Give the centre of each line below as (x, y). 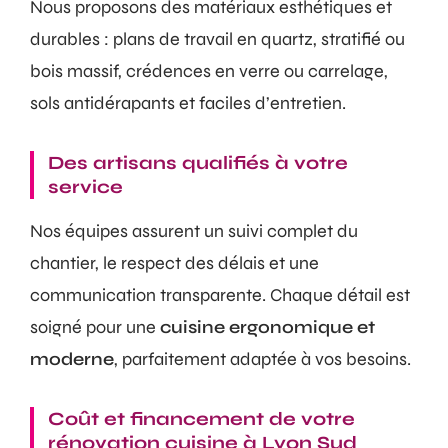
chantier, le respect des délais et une (174, 262)
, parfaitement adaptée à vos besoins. (262, 358)
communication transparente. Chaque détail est (220, 294)
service (85, 186)
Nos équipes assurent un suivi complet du (194, 230)
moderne (72, 358)
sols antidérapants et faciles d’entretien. (188, 102)
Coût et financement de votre (201, 418)
